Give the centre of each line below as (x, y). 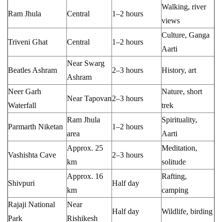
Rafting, (174, 176)
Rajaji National (31, 204)
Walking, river (184, 6)
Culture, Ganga (186, 35)
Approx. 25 (85, 148)
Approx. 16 (85, 176)
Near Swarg (86, 63)
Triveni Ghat (28, 42)
